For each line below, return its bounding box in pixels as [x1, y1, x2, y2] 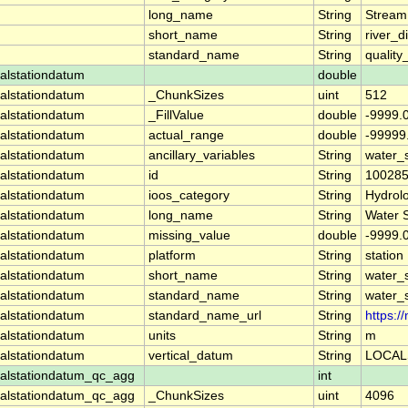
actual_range [148, 128, 224, 143]
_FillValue [148, 108, 204, 123]
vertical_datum [148, 349, 233, 363]
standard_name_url [148, 309, 261, 323]
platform [148, 249, 196, 263]
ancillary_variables [148, 148, 255, 163]
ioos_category [148, 189, 229, 203]
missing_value [148, 229, 230, 243]
